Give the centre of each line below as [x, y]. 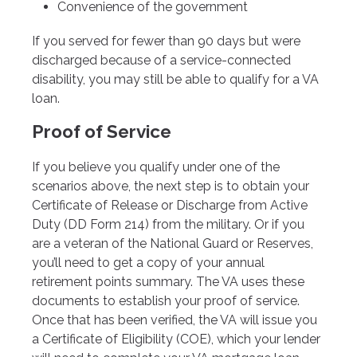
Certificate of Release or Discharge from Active [170, 206]
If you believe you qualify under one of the [156, 167]
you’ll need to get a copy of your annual [148, 263]
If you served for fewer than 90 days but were [166, 41]
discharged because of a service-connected [161, 60]
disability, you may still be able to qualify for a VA [175, 79]
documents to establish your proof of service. [166, 301]
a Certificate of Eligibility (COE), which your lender [176, 339]
